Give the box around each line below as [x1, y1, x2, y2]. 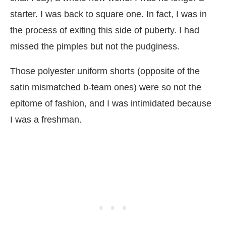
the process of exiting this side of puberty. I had [10, 25, 199, 35]
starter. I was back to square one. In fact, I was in [10, 9, 207, 19]
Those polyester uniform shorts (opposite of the [10, 66, 200, 76]
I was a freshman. [10, 114, 82, 125]
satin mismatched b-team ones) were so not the [10, 82, 201, 92]
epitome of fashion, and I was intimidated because [10, 98, 211, 108]
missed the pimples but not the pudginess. [10, 41, 180, 51]
